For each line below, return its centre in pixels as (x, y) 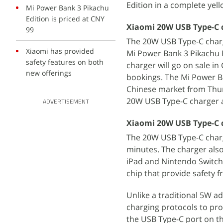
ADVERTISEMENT (66, 102)
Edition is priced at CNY (65, 19)
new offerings (49, 73)
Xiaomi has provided (60, 51)
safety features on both (65, 62)
